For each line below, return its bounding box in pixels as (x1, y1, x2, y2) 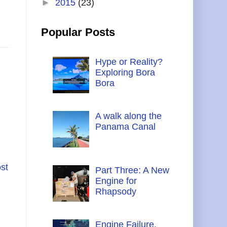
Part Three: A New (95, 165, 169, 175)
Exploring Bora (95, 67, 155, 78)
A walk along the (95, 110, 162, 121)
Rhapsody (95, 186, 136, 197)
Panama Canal (95, 121, 156, 132)
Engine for (95, 175, 137, 186)
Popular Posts (41, 25, 115, 39)
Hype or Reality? (95, 56, 163, 67)
